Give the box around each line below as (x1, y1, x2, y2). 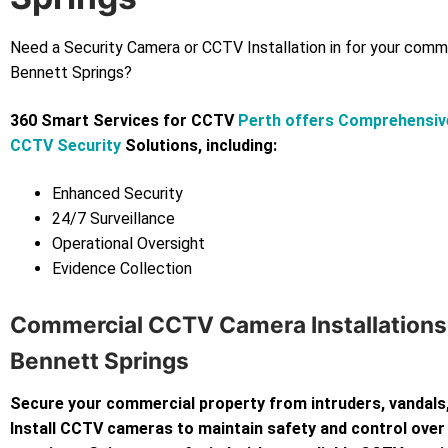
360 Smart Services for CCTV (10, 111, 238, 131)
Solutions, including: (121, 136, 277, 156)
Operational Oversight (51, 233, 205, 253)
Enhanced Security (51, 183, 183, 203)
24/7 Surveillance (51, 208, 175, 228)
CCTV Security (10, 136, 121, 156)
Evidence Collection (51, 258, 192, 278)
